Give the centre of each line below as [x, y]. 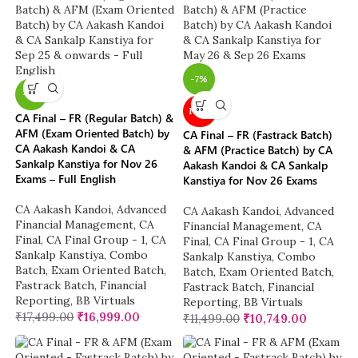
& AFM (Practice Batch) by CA [258, 150]
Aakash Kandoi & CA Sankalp [255, 165]
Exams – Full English [66, 179]
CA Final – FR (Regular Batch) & [95, 118]
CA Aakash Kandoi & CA [76, 149]
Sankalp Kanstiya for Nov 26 [87, 164]
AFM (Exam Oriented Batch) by [93, 133]
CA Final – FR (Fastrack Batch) [258, 135]
